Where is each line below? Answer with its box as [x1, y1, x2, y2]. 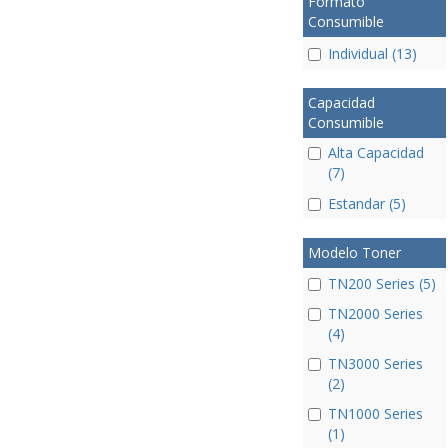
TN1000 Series [327, 404, 423, 423]
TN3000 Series [327, 354, 423, 373]
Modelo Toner [307, 242, 401, 262]
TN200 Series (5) [327, 274, 436, 293]
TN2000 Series [327, 304, 423, 323]
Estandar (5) [327, 193, 406, 213]
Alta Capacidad [327, 142, 424, 162]
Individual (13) [327, 43, 417, 63]
